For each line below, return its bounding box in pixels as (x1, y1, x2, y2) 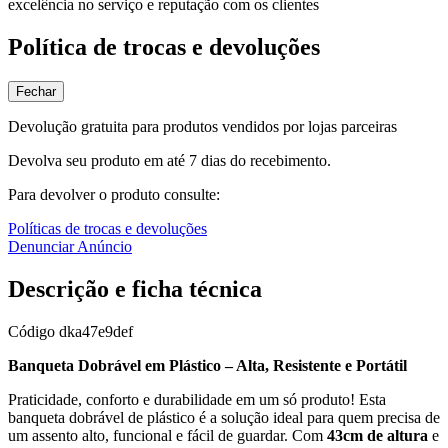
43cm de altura (327, 427, 428, 445)
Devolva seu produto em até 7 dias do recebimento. (8, 152, 331, 170)
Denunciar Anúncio (8, 238, 132, 256)
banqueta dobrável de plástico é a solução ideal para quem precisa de (8, 409, 440, 427)
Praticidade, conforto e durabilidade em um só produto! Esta (8, 391, 386, 409)
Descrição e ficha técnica (8, 276, 262, 303)
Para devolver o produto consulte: (8, 186, 220, 204)
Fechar (16, 84, 56, 100)
